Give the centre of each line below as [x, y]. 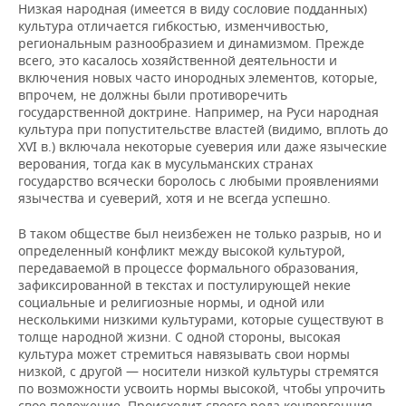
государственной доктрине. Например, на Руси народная [198, 112]
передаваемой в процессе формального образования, [188, 268]
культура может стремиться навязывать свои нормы [184, 354]
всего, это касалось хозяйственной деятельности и [178, 61]
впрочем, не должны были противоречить [153, 95]
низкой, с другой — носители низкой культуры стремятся [198, 372]
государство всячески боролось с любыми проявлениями [198, 181]
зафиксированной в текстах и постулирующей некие [184, 285]
